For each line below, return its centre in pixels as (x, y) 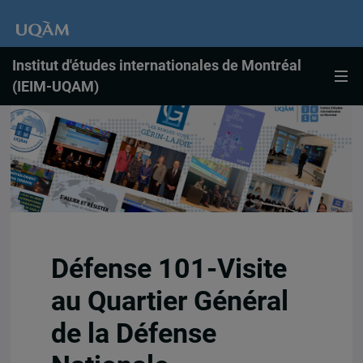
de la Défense (133, 333)
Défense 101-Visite (169, 268)
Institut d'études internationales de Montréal (157, 66)
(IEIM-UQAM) (56, 87)
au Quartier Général (169, 301)
